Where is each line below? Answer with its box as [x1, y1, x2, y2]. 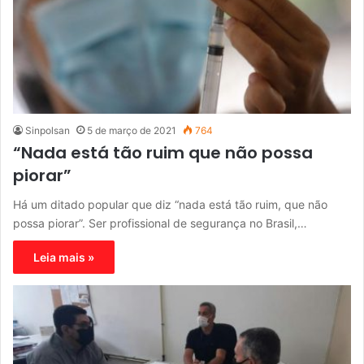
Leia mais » [33, 249, 94, 264]
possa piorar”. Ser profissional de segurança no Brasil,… [13, 215, 307, 230]
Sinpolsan [25, 123, 70, 136]
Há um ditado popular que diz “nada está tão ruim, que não [13, 197, 327, 211]
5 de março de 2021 [87, 123, 176, 136]
